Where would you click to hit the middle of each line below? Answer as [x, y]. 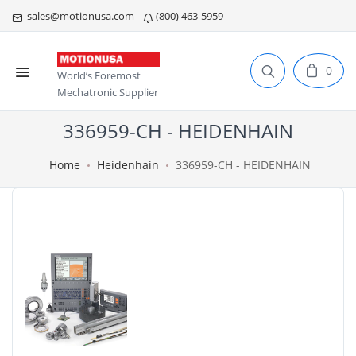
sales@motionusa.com [79, 16]
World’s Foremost [99, 76]
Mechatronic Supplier [108, 93]
